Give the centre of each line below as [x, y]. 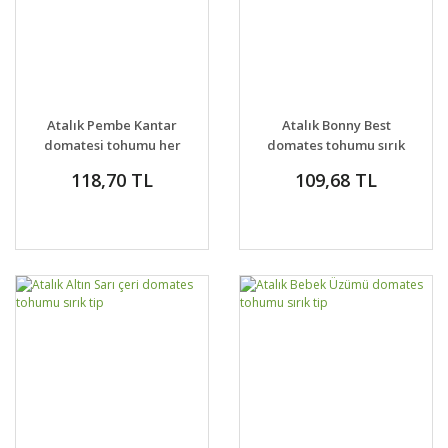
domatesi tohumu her [112, 145]
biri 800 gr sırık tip [112, 165]
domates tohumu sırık [336, 145]
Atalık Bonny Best [336, 125]
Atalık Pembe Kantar [112, 125]
